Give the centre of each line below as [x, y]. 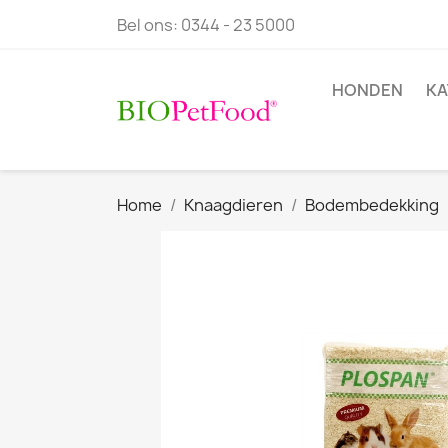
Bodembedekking [372, 205]
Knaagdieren [233, 205]
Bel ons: [149, 25]
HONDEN [367, 90]
